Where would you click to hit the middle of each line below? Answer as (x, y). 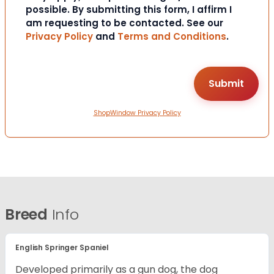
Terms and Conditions (172, 37)
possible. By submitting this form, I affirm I (129, 10)
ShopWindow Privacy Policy (137, 113)
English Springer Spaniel (62, 248)
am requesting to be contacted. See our (124, 23)
